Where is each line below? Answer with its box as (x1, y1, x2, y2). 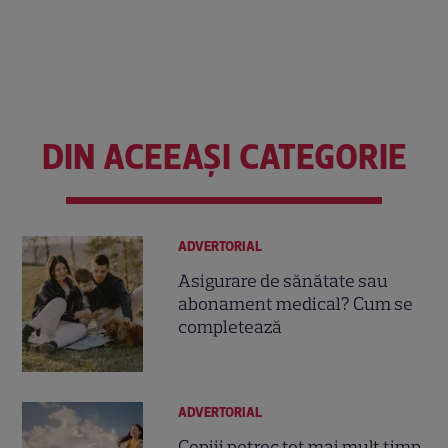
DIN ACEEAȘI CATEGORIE (41, 135, 407, 178)
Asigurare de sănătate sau (178, 270, 389, 293)
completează (178, 316, 283, 339)
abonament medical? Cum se (178, 293, 414, 316)
